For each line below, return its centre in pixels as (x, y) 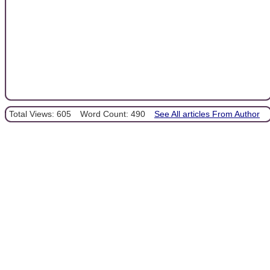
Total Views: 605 (40, 114)
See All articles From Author (207, 114)
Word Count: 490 (113, 114)
